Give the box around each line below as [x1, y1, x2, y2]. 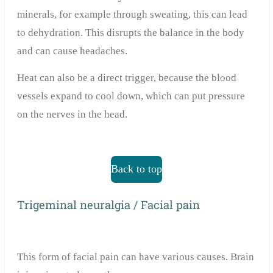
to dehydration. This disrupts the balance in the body [16, 27, 244, 39]
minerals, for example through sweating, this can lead [16, 9, 247, 21]
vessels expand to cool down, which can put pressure [16, 90, 245, 102]
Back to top [111, 163, 162, 175]
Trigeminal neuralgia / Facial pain [16, 197, 200, 213]
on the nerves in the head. [16, 108, 127, 121]
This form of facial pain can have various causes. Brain [16, 251, 254, 263]
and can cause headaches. [16, 45, 127, 57]
